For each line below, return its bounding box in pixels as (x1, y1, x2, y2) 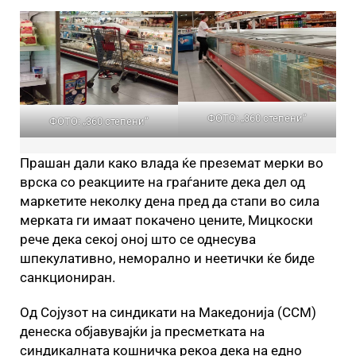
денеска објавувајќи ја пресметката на (20, 323, 265, 340)
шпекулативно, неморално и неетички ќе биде (20, 250, 315, 267)
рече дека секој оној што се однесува (20, 231, 256, 248)
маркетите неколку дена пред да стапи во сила (20, 193, 319, 210)
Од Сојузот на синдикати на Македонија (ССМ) (20, 304, 316, 321)
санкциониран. (20, 269, 115, 286)
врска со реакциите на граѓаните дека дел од (20, 174, 305, 191)
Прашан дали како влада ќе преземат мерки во (20, 155, 323, 172)
